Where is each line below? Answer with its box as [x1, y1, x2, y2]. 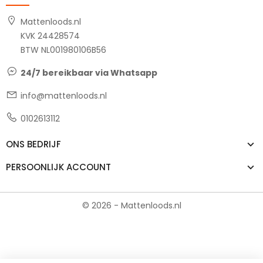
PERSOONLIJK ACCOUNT [6, 160, 111, 173]
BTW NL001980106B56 [21, 43, 106, 56]
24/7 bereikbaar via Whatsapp [21, 66, 157, 79]
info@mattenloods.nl [21, 89, 107, 102]
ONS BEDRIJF [6, 137, 61, 150]
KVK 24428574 [21, 29, 80, 42]
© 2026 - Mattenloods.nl [82, 199, 181, 211]
